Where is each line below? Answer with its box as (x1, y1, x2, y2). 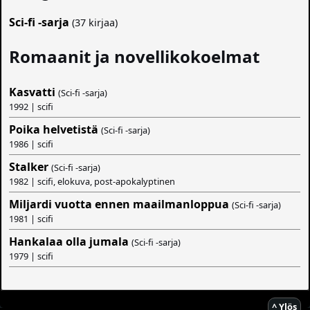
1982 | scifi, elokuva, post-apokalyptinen (9, 175, 176, 188)
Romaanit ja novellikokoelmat (9, 45, 260, 69)
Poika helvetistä (9, 122, 99, 138)
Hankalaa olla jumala (9, 234, 129, 250)
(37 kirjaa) (69, 16, 118, 30)
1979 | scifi (9, 250, 54, 263)
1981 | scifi (9, 212, 54, 226)
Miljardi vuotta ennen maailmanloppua (9, 197, 230, 212)
